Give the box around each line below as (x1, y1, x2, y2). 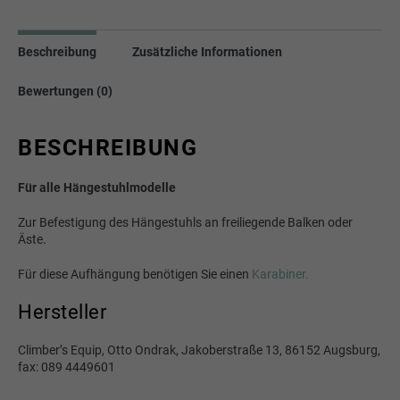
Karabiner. (252, 267, 309, 281)
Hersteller (18, 301, 106, 323)
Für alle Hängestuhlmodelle (18, 180, 176, 195)
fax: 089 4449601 (18, 360, 115, 374)
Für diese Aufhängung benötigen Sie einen (18, 267, 252, 281)
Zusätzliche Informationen (132, 45, 282, 59)
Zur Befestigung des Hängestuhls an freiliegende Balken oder (18, 215, 353, 229)
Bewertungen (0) (18, 84, 112, 98)
